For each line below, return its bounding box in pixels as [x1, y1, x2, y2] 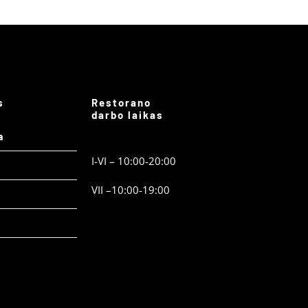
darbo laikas [91, 109, 164, 122]
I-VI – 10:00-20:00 [91, 154, 176, 168]
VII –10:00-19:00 [91, 183, 170, 197]
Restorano [91, 96, 151, 109]
